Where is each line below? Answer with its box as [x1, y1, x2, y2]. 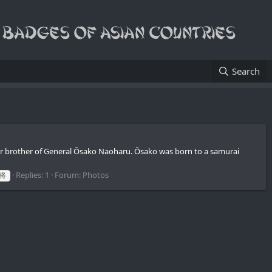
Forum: [55, 169, 83, 180]
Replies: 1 [16, 169, 49, 180]
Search [232, 65, 260, 77]
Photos [83, 169, 109, 180]
